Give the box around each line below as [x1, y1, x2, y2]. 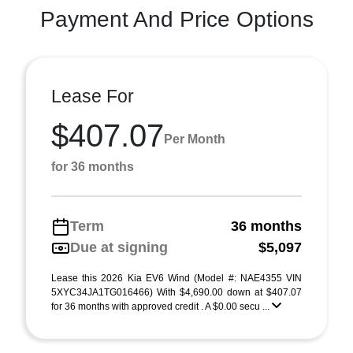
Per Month [164, 132, 225, 146]
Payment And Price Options [39, 7, 314, 32]
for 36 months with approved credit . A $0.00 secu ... [51, 301, 272, 312]
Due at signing [70, 240, 168, 255]
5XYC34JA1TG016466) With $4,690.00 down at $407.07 [51, 287, 302, 298]
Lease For [51, 86, 134, 106]
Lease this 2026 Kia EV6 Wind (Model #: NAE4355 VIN [51, 273, 302, 284]
